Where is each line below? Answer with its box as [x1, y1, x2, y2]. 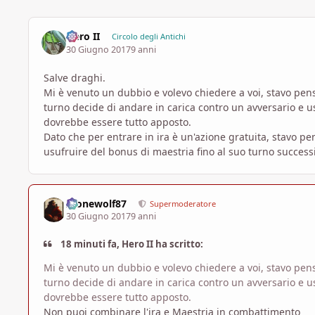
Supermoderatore [150, 198, 217, 209]
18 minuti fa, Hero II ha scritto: [58, 238, 204, 251]
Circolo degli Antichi [111, 31, 186, 42]
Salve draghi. [44, 70, 105, 84]
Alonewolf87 [66, 196, 127, 210]
